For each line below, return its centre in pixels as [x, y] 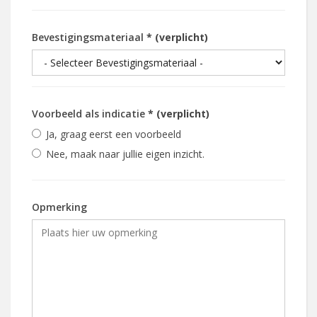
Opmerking [59, 207]
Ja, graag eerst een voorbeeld [114, 134]
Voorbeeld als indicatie [90, 113]
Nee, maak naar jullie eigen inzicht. [125, 154]
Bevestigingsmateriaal [89, 37]
